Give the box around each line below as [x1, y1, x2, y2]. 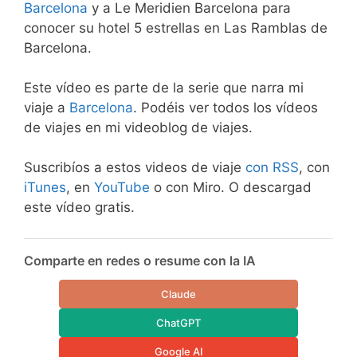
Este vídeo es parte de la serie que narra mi [24, 80, 304, 96]
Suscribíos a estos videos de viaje [24, 159, 245, 175]
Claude [161, 287, 196, 300]
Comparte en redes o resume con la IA [24, 252, 256, 269]
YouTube [94, 179, 150, 195]
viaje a [24, 100, 69, 116]
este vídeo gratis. [24, 199, 135, 215]
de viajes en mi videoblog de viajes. [24, 120, 253, 135]
